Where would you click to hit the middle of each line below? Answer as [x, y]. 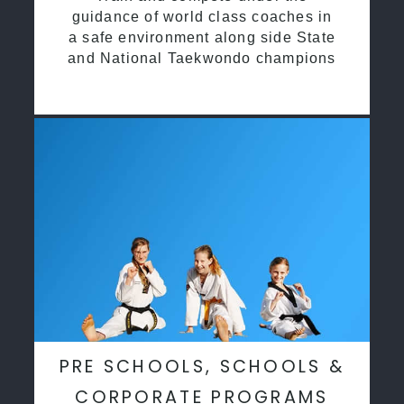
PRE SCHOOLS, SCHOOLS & [202, 366]
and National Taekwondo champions [202, 58]
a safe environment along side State [202, 37]
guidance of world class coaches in [202, 16]
